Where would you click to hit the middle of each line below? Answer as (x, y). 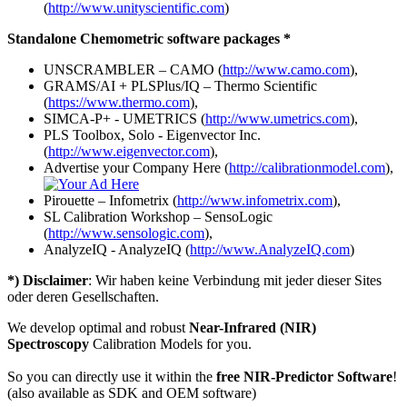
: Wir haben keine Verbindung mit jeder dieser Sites (235, 280)
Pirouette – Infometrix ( (110, 200)
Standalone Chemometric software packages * (149, 38)
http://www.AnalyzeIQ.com (270, 249)
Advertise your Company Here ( (136, 167)
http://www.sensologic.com (126, 233)
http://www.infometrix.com (255, 200)
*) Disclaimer (48, 280)
